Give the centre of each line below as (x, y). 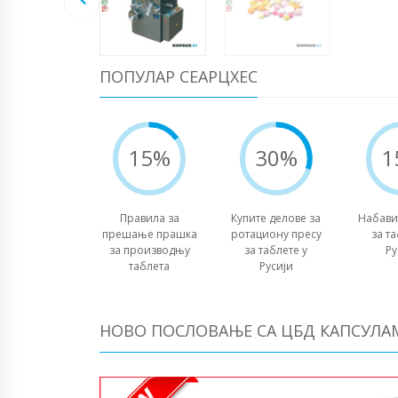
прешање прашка (149, 235)
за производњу (149, 251)
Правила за (149, 219)
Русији (276, 267)
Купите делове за (276, 219)
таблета (150, 267)
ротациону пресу (276, 235)
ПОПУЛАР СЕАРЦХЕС (179, 76)
